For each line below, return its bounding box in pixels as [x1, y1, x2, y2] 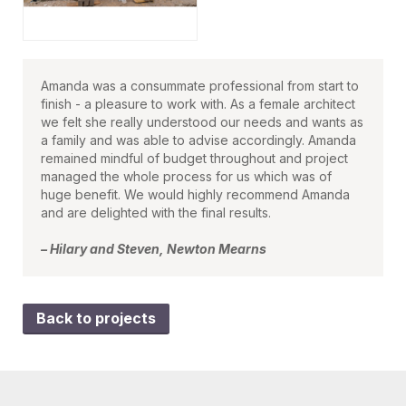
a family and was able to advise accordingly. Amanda [41, 131, 356, 148]
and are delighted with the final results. [41, 204, 275, 220]
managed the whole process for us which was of [41, 168, 332, 184]
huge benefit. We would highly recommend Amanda [41, 186, 350, 202]
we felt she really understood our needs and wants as [41, 113, 363, 130]
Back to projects [36, 308, 156, 327]
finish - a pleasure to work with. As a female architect [41, 95, 355, 111]
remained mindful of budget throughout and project [41, 150, 348, 166]
